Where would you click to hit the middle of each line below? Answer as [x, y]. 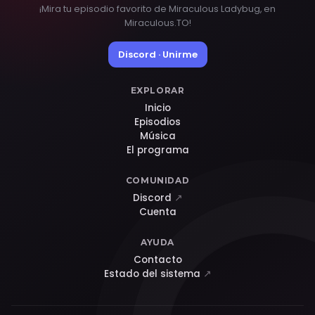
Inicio [157, 108]
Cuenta [157, 212]
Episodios [157, 122]
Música [157, 136]
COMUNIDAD [157, 180]
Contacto [157, 259]
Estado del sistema [153, 274]
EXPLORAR [157, 90]
